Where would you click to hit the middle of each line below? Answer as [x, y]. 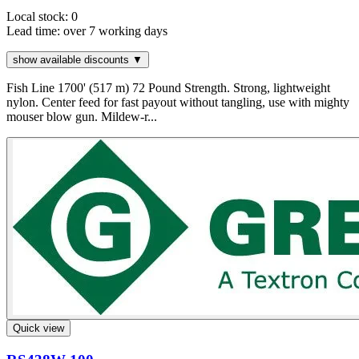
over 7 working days [114, 30]
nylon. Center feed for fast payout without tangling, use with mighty [178, 102]
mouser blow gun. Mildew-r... [82, 116]
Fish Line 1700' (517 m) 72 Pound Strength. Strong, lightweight [168, 87]
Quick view [38, 328]
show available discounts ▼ [78, 59]
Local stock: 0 [42, 16]
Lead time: [33, 30]
